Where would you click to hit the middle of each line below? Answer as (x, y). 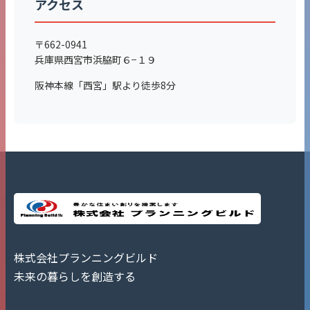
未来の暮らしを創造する (75, 276)
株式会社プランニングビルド (86, 258)
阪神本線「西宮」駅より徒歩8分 (105, 85)
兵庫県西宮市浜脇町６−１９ (95, 60)
